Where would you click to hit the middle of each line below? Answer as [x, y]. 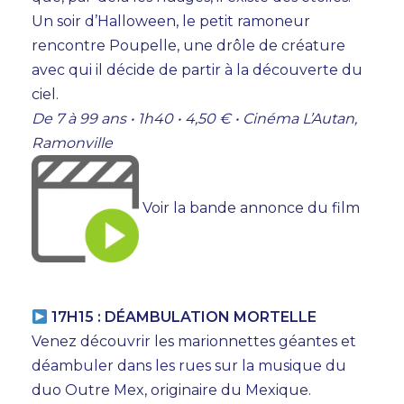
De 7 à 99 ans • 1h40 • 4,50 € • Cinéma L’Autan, [194, 119]
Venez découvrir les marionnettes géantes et [194, 342]
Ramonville [72, 143]
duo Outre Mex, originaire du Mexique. [171, 390]
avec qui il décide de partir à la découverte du [197, 70]
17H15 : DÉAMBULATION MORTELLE [183, 317]
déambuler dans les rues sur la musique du [189, 366]
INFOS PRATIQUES [202, 221]
